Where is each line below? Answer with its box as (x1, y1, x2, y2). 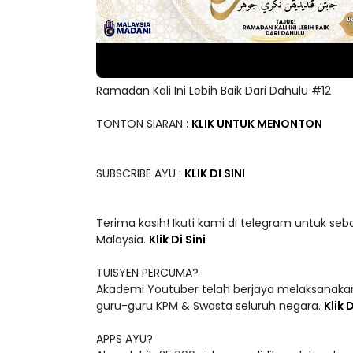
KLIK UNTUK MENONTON (191, 116, 322, 132)
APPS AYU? (96, 331, 153, 347)
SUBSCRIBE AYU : (96, 165, 184, 182)
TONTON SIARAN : (96, 116, 191, 132)
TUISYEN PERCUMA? (96, 265, 199, 281)
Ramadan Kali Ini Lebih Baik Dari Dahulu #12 (96, 83, 331, 99)
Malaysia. (96, 232, 149, 248)
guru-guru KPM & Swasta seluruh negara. (96, 298, 324, 314)
